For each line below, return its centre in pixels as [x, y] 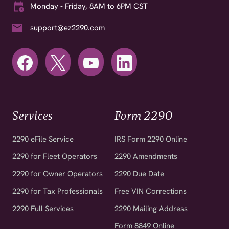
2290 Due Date [139, 174]
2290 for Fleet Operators [55, 156]
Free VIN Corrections [151, 191]
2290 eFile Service [43, 139]
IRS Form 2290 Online [151, 139]
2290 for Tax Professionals [58, 191]
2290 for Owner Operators [58, 174]
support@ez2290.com [68, 27]
